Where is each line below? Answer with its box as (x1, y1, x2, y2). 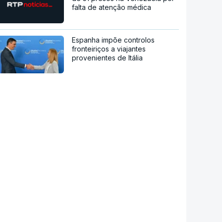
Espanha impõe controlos (72, 35, 155, 44)
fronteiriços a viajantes (72, 44, 146, 53)
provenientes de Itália (72, 53, 143, 62)
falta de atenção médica (72, 2, 152, 11)
